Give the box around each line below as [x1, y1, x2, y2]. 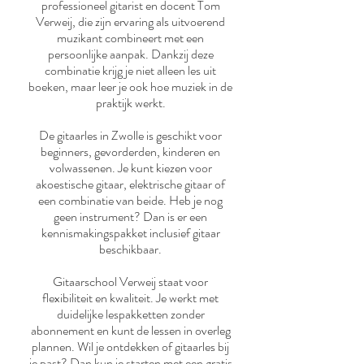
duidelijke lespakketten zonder [56, 305, 205, 323]
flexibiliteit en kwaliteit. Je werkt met [42, 288, 219, 307]
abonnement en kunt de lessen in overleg [30, 321, 231, 340]
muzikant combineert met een [57, 28, 204, 47]
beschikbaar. [99, 240, 162, 258]
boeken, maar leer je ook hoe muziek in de [28, 77, 232, 96]
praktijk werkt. [95, 93, 166, 112]
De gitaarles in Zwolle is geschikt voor [39, 126, 222, 145]
